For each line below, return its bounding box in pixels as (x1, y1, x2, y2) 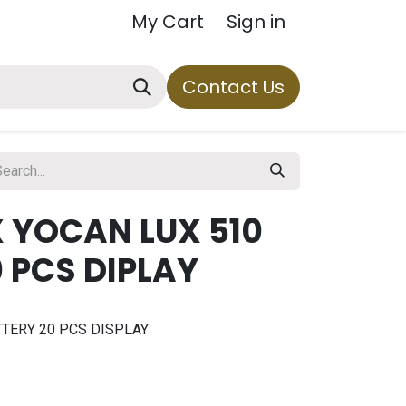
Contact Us (182, 74, 285, 100)
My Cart (131, 9, 204, 34)
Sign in (227, 9, 285, 34)
